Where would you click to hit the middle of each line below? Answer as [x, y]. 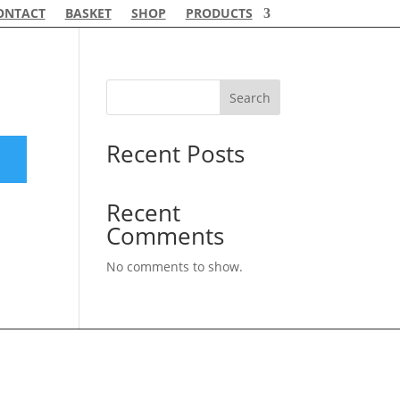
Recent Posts [176, 154]
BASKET [88, 13]
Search [250, 97]
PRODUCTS [219, 13]
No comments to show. [175, 267]
